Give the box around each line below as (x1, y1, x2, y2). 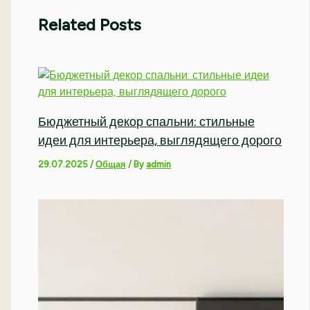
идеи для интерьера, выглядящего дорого (38, 133, 282, 149)
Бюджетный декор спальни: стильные (38, 114, 255, 130)
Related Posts (38, 14, 142, 35)
